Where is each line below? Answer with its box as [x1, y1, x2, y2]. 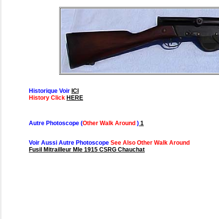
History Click [29, 94, 66, 102]
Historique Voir [29, 88, 71, 95]
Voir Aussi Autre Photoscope [29, 139, 110, 147]
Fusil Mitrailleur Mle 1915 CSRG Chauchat [29, 146, 145, 153]
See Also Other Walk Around [110, 139, 190, 147]
